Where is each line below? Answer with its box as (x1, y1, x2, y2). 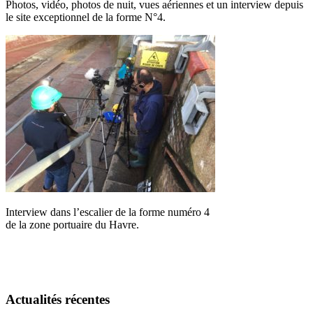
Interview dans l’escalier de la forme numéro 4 (6, 205, 210, 218)
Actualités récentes (6, 291, 110, 307)
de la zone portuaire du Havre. (6, 218, 139, 231)
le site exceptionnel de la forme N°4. (6, 10, 166, 23)
